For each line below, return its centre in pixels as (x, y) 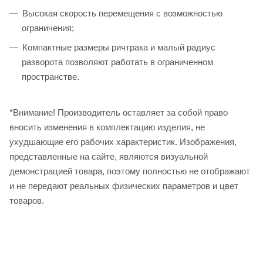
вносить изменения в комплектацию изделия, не (107, 127)
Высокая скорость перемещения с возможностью (122, 13)
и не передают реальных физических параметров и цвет (124, 186)
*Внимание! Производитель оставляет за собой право (119, 112)
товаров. (27, 200)
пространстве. (50, 76)
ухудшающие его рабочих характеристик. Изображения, (123, 141)
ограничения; (48, 28)
